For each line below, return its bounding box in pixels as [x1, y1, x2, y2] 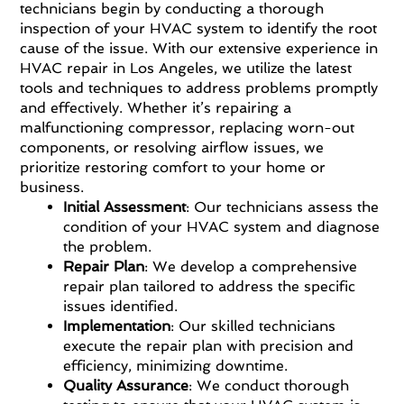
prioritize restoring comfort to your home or [20, 158, 326, 176]
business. [20, 178, 85, 196]
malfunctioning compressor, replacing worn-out [20, 118, 355, 136]
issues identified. [63, 297, 179, 315]
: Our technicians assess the [186, 197, 380, 216]
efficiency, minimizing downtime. [63, 356, 289, 374]
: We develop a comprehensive [144, 257, 358, 275]
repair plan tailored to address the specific [63, 277, 356, 295]
